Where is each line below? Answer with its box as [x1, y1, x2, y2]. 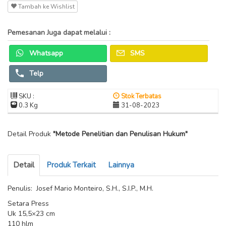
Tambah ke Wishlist [17, 3, 75, 11]
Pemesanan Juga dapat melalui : [8, 28, 110, 37]
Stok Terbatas [120, 92, 161, 101]
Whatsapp [27, 48, 63, 58]
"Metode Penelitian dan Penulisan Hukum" [53, 129, 188, 139]
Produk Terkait [46, 160, 96, 170]
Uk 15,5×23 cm [8, 209, 55, 218]
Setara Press [8, 199, 49, 208]
